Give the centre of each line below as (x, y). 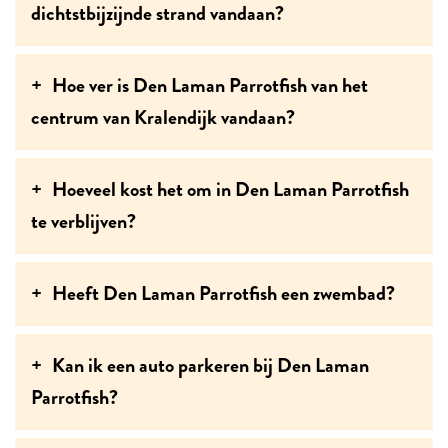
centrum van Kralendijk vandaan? (163, 117)
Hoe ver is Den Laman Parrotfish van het (210, 85)
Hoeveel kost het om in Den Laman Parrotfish (230, 189)
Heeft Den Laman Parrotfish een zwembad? (223, 293)
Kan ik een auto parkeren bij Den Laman (210, 365)
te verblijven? (83, 221)
